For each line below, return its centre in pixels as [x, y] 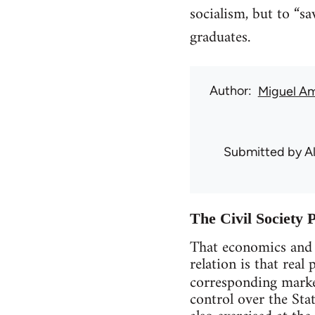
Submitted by [264, 152]
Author [229, 90]
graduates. [220, 37]
